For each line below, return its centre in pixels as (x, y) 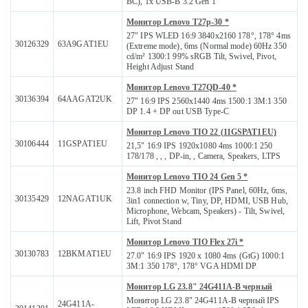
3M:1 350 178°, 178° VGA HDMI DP (192, 266)
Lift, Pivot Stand (154, 222)
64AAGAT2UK (85, 99)
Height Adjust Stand (161, 67)
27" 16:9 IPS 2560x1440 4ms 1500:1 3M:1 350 (207, 101)
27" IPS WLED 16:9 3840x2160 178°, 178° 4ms (209, 36)
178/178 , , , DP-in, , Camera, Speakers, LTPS (204, 156)
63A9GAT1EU (84, 44)
